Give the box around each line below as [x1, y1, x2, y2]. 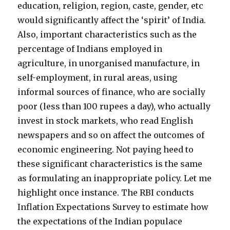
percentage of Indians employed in [17, 44, 163, 54]
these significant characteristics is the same [17, 159, 203, 169]
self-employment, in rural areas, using [17, 72, 178, 83]
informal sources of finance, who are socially [17, 87, 206, 97]
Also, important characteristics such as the [17, 29, 197, 40]
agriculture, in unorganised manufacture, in [17, 58, 200, 68]
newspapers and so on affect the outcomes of [17, 130, 205, 140]
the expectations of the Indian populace [17, 216, 183, 226]
